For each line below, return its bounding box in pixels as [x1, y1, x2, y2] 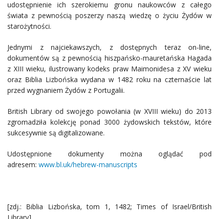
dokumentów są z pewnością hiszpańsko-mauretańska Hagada [7, 53, 212, 63]
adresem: [7, 159, 39, 169]
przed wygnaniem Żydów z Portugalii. [7, 85, 125, 95]
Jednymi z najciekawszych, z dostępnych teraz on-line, [7, 42, 212, 52]
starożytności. [7, 21, 51, 31]
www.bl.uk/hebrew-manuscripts [39, 159, 137, 169]
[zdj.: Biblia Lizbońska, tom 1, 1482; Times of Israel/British [7, 201, 212, 211]
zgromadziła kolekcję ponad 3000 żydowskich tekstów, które [7, 117, 212, 127]
